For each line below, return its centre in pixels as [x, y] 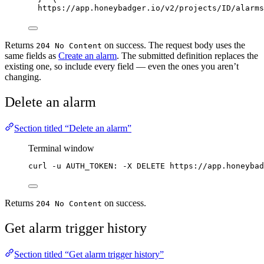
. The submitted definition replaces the [187, 56]
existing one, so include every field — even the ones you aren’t [122, 66]
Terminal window [61, 148]
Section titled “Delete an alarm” [73, 128]
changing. [23, 77]
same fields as [32, 56]
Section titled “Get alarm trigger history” [89, 254]
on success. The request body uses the [174, 45]
